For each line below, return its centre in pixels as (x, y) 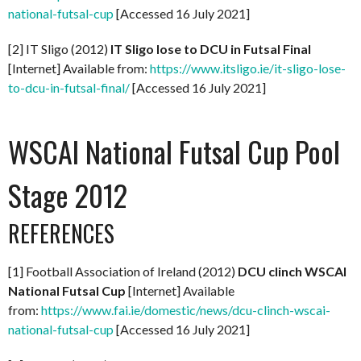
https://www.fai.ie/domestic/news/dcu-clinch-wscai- (186, 309)
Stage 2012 (68, 194)
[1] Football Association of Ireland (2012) (123, 271)
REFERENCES (61, 233)
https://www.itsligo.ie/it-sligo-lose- (248, 68)
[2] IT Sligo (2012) (59, 48)
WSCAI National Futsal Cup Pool (174, 151)
